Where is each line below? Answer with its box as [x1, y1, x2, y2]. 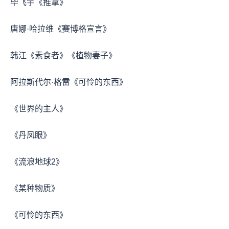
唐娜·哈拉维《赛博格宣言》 [10, 24, 111, 33]
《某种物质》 [10, 184, 59, 193]
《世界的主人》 [10, 104, 67, 113]
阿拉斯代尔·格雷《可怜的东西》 [10, 77, 127, 86]
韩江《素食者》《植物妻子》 [10, 51, 117, 60]
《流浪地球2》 [10, 157, 64, 166]
